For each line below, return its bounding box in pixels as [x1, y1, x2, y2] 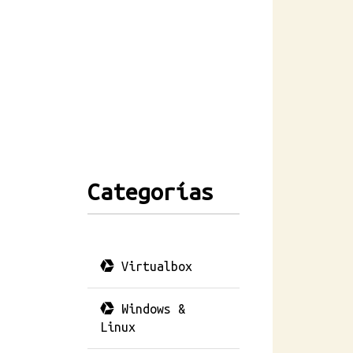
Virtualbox [114, 259, 192, 273]
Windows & [114, 302, 185, 316]
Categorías [87, 179, 214, 204]
